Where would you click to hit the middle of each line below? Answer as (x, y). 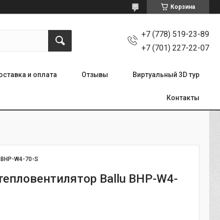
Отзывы (95, 74)
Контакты (183, 97)
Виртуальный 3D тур (166, 74)
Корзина (183, 7)
